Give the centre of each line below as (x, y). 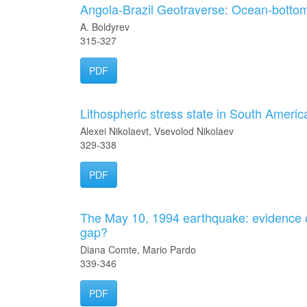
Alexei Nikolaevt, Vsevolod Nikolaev (157, 131)
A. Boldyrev (105, 27)
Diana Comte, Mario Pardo (138, 249)
